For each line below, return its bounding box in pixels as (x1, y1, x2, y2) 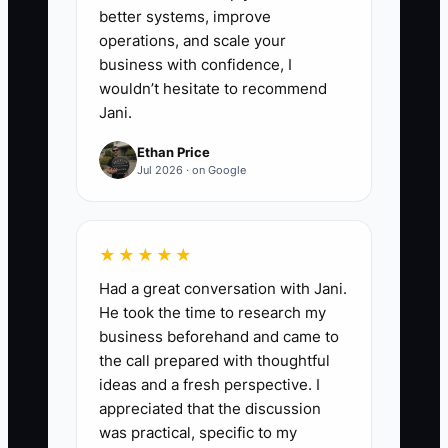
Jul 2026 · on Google (137, 162, 246, 177)
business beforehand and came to (99, 327, 339, 347)
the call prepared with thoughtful (99, 351, 330, 371)
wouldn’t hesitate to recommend (99, 79, 327, 99)
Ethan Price (137, 143, 210, 160)
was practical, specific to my (99, 423, 297, 443)
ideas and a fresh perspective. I (99, 375, 320, 395)
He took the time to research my (99, 303, 326, 323)
